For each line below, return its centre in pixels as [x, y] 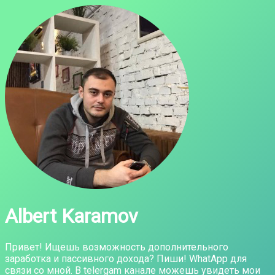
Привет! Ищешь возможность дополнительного [117, 247]
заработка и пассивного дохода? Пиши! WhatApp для [126, 258]
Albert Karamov [72, 216]
